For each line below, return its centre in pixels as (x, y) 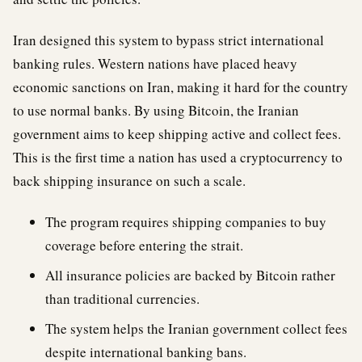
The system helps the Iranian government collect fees (196, 328)
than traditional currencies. (122, 299)
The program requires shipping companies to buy (186, 222)
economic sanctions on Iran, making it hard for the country (181, 87)
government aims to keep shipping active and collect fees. (177, 134)
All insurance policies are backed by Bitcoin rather (190, 275)
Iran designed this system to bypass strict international (168, 40)
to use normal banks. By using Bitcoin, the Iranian (156, 110)
